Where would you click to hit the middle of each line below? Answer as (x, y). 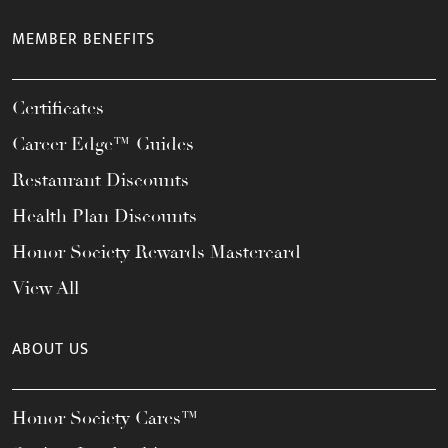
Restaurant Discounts (100, 180)
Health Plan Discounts (104, 216)
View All (45, 288)
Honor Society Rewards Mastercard (156, 252)
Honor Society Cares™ (105, 418)
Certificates (58, 108)
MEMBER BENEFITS (83, 40)
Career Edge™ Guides (103, 144)
